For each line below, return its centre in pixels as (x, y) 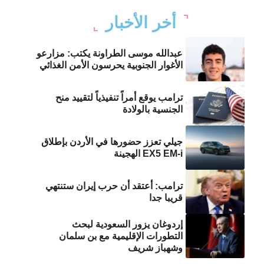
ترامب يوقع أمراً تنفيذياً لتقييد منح (119, 97)
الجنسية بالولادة (153, 109)
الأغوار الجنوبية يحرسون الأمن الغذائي (111, 65)
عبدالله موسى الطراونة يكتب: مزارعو (110, 53)
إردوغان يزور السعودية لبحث (128, 224)
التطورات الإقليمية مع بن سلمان (121, 236)
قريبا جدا (166, 197)
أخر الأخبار (141, 23)
